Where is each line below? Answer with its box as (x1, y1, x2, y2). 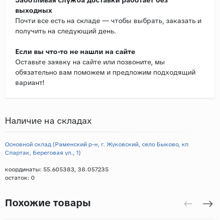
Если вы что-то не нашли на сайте (15, 47, 135, 56)
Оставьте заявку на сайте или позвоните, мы (15, 57, 165, 66)
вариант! (15, 78, 45, 87)
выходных (15, 5, 52, 15)
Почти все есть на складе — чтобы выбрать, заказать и (15, 16, 201, 25)
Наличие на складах (5, 114, 92, 126)
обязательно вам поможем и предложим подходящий (15, 67, 195, 77)
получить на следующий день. (15, 26, 116, 35)
